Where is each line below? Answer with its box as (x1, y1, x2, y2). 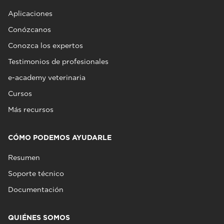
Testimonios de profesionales (8, 57, 108, 65)
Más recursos (8, 105, 53, 113)
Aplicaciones (8, 9, 52, 17)
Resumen (8, 153, 40, 161)
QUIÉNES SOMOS (8, 213, 70, 221)
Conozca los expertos (8, 41, 83, 49)
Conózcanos (8, 25, 51, 33)
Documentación (8, 185, 63, 193)
